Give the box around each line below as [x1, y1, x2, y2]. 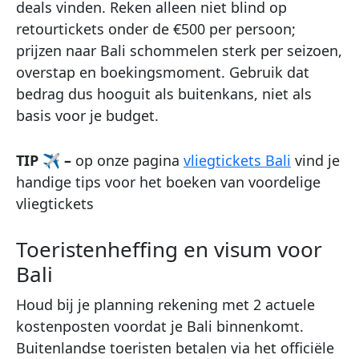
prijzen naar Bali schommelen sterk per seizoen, [16, 40, 342, 60]
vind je [291, 150, 340, 170]
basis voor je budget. [16, 105, 159, 125]
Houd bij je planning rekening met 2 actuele [16, 295, 315, 315]
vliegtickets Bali [184, 150, 291, 170]
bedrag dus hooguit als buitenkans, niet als [16, 83, 312, 103]
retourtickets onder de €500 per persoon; [16, 18, 296, 38]
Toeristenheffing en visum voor [16, 235, 322, 264]
